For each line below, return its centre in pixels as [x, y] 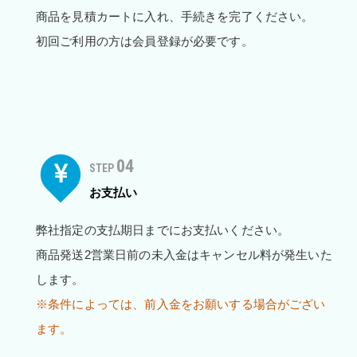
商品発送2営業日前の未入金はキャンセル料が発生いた [184, 255]
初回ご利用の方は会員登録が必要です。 [145, 41]
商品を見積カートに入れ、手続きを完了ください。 [175, 17]
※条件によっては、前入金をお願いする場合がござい [181, 304]
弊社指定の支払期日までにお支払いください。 [163, 230]
